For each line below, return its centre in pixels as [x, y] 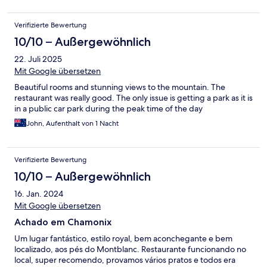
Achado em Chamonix [63, 222]
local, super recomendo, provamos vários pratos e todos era [125, 260]
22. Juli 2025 [38, 59]
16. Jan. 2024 [39, 194]
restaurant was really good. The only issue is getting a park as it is [133, 98]
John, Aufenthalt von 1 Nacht [72, 124]
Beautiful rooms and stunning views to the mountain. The [120, 87]
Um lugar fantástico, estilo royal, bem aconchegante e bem [123, 239]
